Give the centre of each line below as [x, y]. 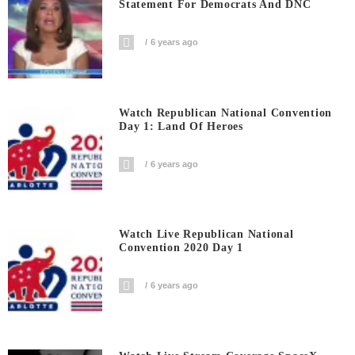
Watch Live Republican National [206, 235]
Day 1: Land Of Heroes [181, 126]
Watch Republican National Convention [226, 113]
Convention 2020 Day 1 [181, 248]
